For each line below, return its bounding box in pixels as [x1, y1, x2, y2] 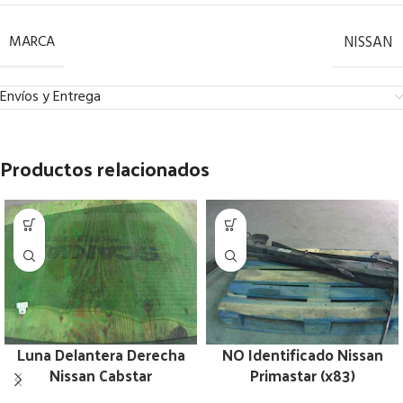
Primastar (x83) [249, 361, 355, 389]
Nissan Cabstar [49, 361, 152, 389]
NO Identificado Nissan [221, 340, 383, 368]
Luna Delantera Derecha [16, 340, 185, 368]
